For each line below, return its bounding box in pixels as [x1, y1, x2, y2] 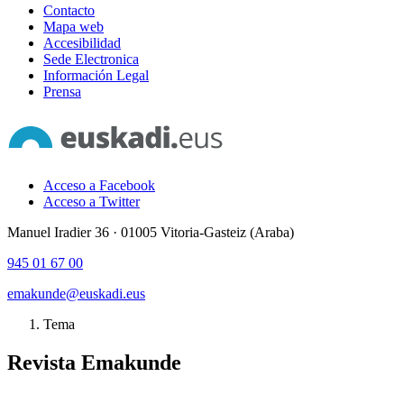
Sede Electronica [43, 51, 139, 67]
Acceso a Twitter [43, 194, 140, 209]
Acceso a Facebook [43, 178, 155, 193]
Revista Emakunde [7, 350, 181, 374]
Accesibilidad [43, 35, 121, 50]
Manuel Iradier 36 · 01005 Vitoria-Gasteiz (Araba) [7, 225, 294, 240]
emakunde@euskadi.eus [7, 286, 145, 301]
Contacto [43, 3, 95, 18]
